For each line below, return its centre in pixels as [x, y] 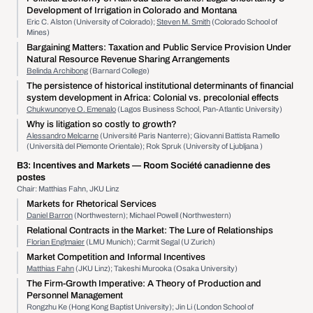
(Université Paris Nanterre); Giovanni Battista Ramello [189, 136]
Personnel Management [75, 296]
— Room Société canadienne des [201, 166]
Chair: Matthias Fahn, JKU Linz [68, 189]
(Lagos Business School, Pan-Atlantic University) [199, 109]
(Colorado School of [244, 22]
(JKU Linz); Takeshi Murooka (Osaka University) [156, 268]
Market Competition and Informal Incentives [116, 257]
